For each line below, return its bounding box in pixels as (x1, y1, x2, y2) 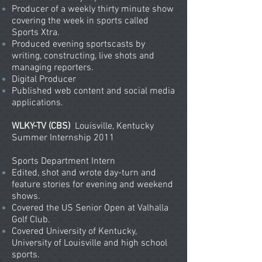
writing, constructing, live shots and (12, 50, 154, 62)
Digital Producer (12, 74, 76, 85)
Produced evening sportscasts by (12, 39, 145, 50)
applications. (12, 97, 63, 109)
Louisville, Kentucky (70, 120, 154, 132)
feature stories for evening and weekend (12, 179, 173, 191)
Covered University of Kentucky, (12, 226, 136, 237)
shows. (12, 191, 40, 202)
